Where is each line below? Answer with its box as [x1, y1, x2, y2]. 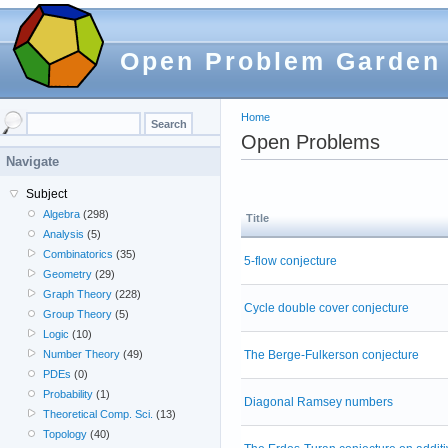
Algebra [43, 208, 81, 220]
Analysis [43, 228, 85, 240]
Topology [43, 428, 88, 440]
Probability [43, 388, 94, 400]
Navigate [6, 154, 59, 169]
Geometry [43, 268, 93, 280]
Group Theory [43, 308, 113, 320]
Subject [26, 187, 67, 201]
